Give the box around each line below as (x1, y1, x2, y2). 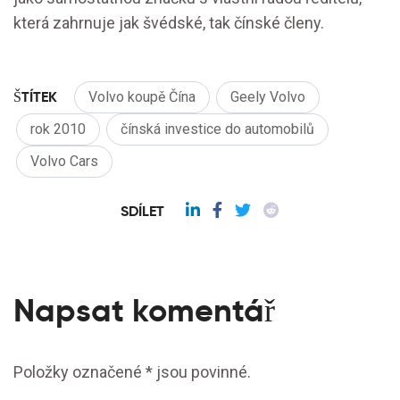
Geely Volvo (230, 88, 305, 106)
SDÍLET (121, 202, 164, 221)
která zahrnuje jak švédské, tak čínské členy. (13, 13, 324, 33)
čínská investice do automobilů (121, 121, 314, 138)
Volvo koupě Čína (88, 88, 196, 106)
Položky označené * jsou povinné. (13, 362, 251, 382)
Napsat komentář (13, 290, 275, 331)
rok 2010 (30, 121, 86, 138)
